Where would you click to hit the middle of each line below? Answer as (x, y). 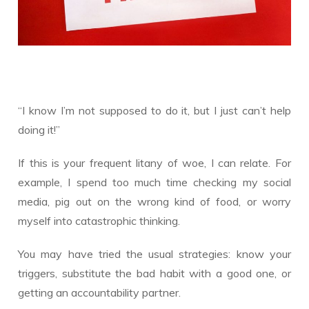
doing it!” (39, 129)
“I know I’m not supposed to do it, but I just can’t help (154, 110)
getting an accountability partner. (100, 292)
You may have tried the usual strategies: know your (154, 253)
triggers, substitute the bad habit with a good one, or (154, 273)
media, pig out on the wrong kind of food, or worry (154, 201)
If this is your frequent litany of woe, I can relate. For (154, 162)
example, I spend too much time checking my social (154, 182)
